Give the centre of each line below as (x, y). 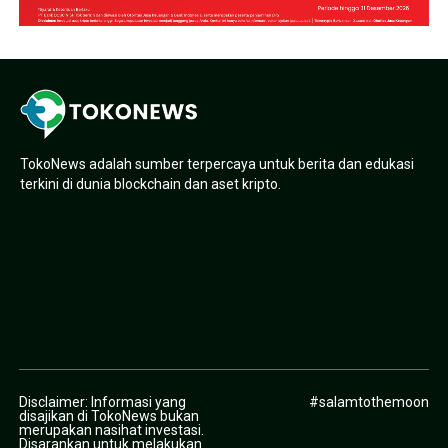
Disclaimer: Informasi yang (102, 401)
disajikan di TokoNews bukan (108, 415)
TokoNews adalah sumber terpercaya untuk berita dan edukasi (217, 163)
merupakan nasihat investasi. (111, 429)
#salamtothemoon (369, 401)
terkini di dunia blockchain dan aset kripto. (150, 183)
